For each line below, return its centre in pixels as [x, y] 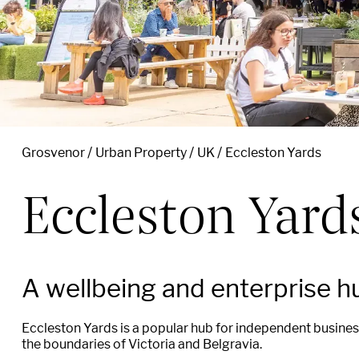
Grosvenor [53, 153]
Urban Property [141, 153]
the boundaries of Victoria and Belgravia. [142, 345]
